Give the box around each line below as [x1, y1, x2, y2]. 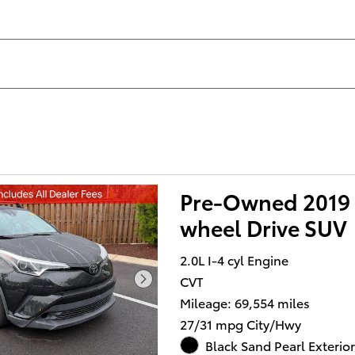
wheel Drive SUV [180, 212, 348, 242]
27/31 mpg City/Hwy [180, 314, 302, 333]
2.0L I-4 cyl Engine [180, 250, 289, 269]
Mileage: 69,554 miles [180, 292, 311, 311]
